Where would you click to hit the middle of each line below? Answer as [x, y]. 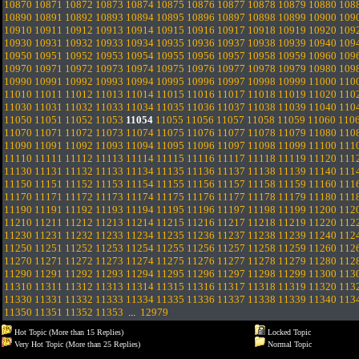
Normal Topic [288, 344]
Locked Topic [288, 332]
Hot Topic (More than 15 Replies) [68, 332]
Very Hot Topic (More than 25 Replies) [76, 344]
